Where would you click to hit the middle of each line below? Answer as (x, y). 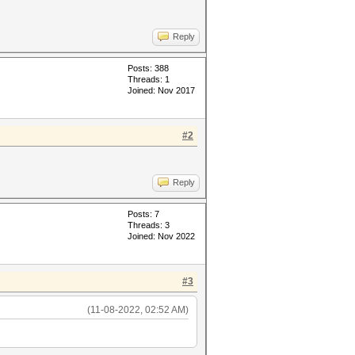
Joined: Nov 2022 (161, 236)
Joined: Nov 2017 (161, 90)
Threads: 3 (149, 225)
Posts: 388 (148, 68)
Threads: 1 (149, 79)
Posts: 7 (143, 214)
